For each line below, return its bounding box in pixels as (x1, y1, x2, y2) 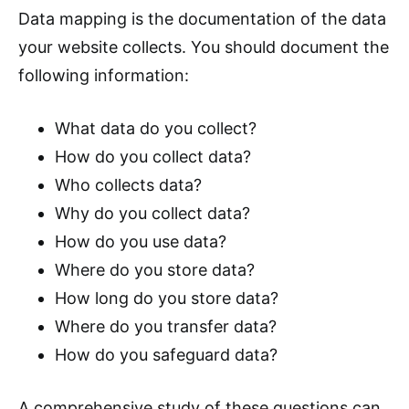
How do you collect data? (55, 147, 251, 167)
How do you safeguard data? (55, 345, 278, 365)
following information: (18, 66, 189, 86)
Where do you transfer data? (55, 317, 277, 337)
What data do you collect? (55, 119, 257, 139)
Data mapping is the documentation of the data (18, 9, 386, 29)
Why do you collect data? (55, 204, 250, 224)
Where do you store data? (55, 260, 255, 280)
